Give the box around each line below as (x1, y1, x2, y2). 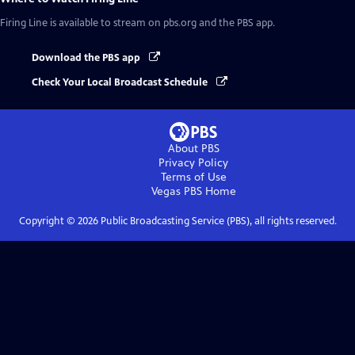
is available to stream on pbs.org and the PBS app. (48, 17, 275, 30)
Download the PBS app (32, 52, 143, 65)
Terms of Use (160, 170, 227, 184)
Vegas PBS (151, 184, 202, 198)
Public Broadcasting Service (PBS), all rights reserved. (97, 214, 337, 227)
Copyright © (18, 214, 78, 227)
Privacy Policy (158, 155, 228, 170)
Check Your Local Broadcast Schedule (32, 75, 210, 89)
